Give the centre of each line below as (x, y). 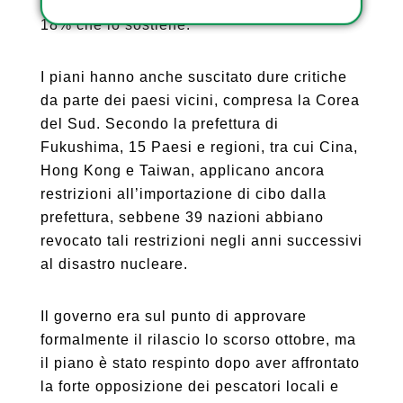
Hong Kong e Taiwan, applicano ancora (182, 170)
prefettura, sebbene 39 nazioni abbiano (182, 217)
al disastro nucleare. (114, 264)
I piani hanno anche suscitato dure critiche (193, 77)
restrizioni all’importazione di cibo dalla (183, 194)
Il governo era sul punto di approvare (173, 316)
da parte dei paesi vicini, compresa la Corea (200, 100)
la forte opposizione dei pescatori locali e (189, 386)
